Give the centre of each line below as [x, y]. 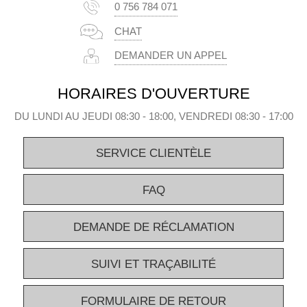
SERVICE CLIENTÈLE [153, 153]
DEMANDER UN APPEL [171, 56]
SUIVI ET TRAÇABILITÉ [153, 264]
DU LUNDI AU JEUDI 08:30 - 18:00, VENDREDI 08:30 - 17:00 [153, 116]
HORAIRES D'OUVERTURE [153, 93]
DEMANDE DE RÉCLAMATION [153, 227]
